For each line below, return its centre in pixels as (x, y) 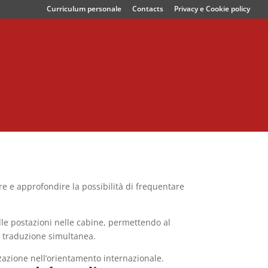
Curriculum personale (84, 9)
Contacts (148, 9)
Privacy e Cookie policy (212, 9)
